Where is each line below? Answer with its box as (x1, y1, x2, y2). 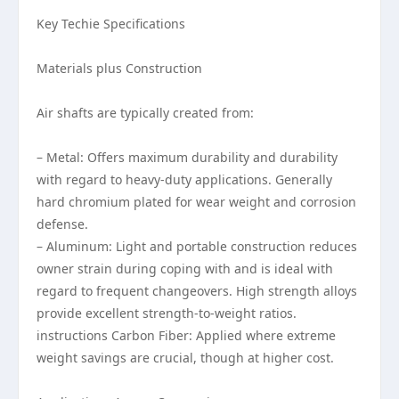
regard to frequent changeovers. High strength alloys (37, 282, 357, 299)
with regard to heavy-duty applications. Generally (37, 171, 332, 188)
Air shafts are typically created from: (37, 104, 254, 121)
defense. (37, 216, 88, 232)
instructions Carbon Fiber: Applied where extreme (37, 327, 336, 344)
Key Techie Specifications (37, 15, 185, 32)
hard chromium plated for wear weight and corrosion (37, 193, 356, 210)
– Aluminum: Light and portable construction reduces (37, 238, 357, 255)
